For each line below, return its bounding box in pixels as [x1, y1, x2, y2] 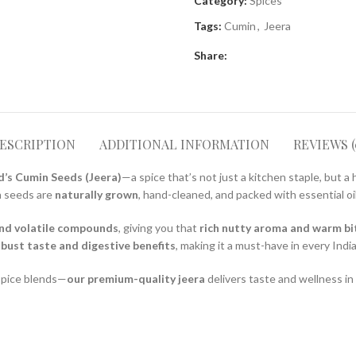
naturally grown [55, 188, 138, 201]
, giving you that [118, 221, 199, 234]
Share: [194, 48, 227, 62]
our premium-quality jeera [67, 272, 205, 285]
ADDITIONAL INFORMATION [99, 136, 269, 153]
